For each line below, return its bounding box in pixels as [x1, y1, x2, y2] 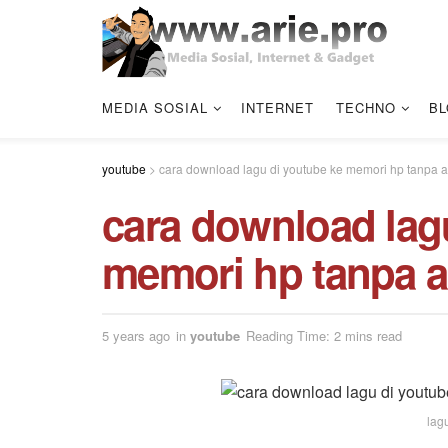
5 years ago [102, 325, 170, 345]
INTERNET [241, 98, 314, 117]
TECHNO [336, 98, 396, 117]
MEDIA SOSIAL [102, 98, 208, 117]
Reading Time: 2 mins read [246, 325, 402, 345]
